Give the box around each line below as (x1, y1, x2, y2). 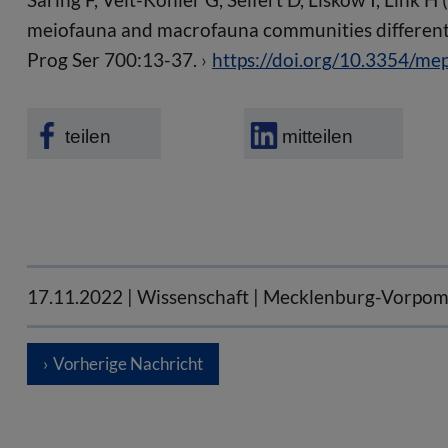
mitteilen (281, 126, 353, 148)
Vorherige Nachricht (53, 353, 203, 375)
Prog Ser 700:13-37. (27, 47, 201, 71)
